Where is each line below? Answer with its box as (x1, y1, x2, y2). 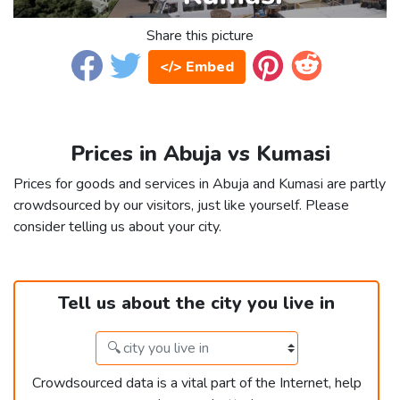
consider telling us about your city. (13, 217, 221, 237)
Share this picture (146, 26, 254, 46)
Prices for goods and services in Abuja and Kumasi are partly (13, 174, 386, 195)
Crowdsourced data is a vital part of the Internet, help (31, 373, 362, 394)
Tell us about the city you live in (58, 291, 335, 316)
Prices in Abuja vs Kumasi (70, 139, 330, 169)
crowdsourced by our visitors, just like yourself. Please (13, 196, 349, 216)
